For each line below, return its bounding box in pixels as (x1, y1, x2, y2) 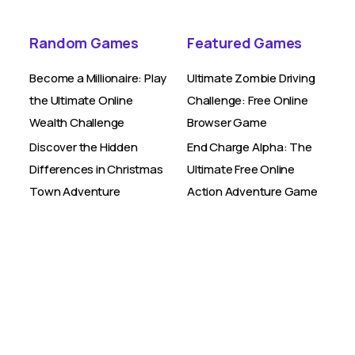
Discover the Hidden (29, 139, 138, 155)
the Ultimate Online (29, 92, 133, 109)
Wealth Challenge (29, 114, 125, 131)
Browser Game (186, 114, 267, 131)
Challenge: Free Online (186, 92, 308, 109)
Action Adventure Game (186, 183, 318, 200)
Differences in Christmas (29, 161, 163, 177)
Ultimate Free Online (186, 161, 295, 177)
